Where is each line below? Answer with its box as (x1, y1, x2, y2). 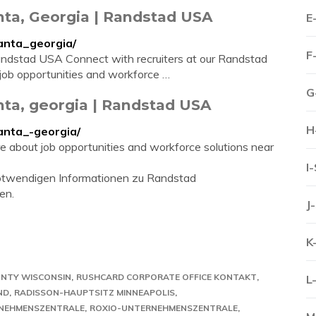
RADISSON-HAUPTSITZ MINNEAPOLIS (14, 287, 175, 298)
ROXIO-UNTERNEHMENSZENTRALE (90, 303, 238, 313)
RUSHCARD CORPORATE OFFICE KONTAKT (76, 272, 257, 282)
